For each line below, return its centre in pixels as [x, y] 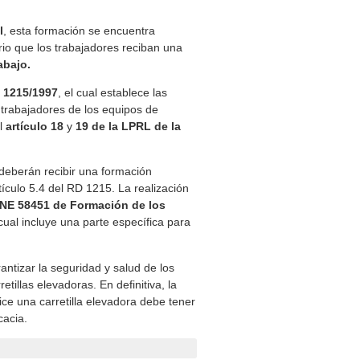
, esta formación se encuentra [80, 30]
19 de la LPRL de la [129, 126]
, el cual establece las [113, 92]
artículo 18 [35, 126]
